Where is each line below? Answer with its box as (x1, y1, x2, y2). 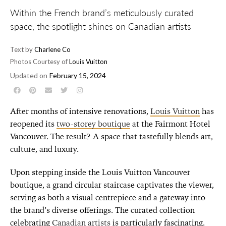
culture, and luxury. (10, 143, 79, 154)
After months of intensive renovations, (10, 105, 150, 117)
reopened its (10, 118, 56, 129)
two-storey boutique (56, 118, 130, 129)
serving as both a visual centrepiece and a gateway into (10, 192, 205, 203)
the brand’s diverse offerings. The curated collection (10, 204, 195, 215)
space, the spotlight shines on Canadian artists (10, 21, 191, 32)
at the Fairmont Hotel (130, 118, 210, 129)
